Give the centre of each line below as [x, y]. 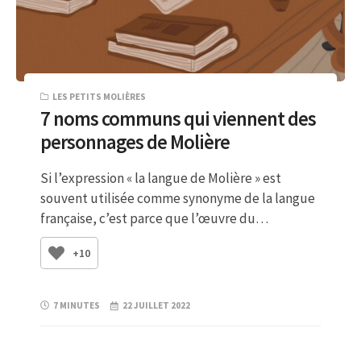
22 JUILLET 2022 [157, 306]
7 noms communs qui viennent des [178, 119]
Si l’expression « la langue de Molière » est [161, 178]
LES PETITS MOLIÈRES [99, 96]
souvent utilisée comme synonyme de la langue [178, 198]
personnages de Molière [135, 143]
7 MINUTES [77, 306]
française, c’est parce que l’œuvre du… [154, 218]
